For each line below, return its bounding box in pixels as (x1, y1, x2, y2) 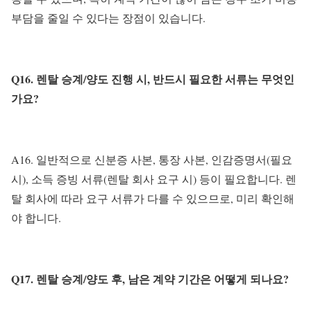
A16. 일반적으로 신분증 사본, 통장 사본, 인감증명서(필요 (11, 152, 292, 167)
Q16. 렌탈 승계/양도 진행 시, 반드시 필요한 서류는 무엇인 (11, 71, 294, 87)
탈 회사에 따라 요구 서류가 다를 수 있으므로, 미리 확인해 (11, 191, 294, 206)
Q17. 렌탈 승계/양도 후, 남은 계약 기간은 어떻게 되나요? (11, 271, 289, 287)
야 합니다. (11, 210, 61, 226)
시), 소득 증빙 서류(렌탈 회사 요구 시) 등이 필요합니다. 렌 (11, 171, 296, 187)
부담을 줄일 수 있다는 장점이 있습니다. (11, 10, 205, 26)
